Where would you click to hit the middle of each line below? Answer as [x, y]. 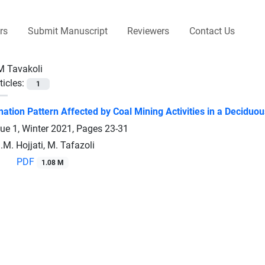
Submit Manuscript [67, 31]
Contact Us [212, 31]
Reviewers [148, 31]
